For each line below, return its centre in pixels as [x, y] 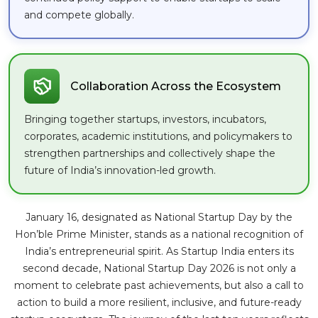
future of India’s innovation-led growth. [120, 170]
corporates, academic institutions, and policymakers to [158, 136]
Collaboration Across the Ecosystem [175, 87]
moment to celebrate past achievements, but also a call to [159, 285]
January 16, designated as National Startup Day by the [159, 217]
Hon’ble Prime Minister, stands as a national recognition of [159, 234]
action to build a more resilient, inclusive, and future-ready [159, 302]
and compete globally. [79, 15]
